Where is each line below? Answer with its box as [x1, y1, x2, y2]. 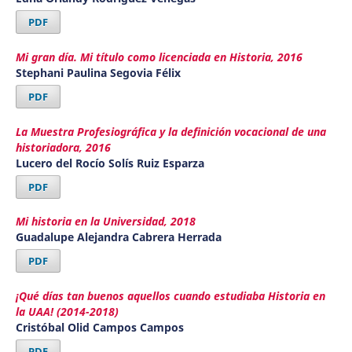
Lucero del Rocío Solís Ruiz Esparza [15, 155, 204, 170]
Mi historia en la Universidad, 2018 [15, 214, 196, 229]
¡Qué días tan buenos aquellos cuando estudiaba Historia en [15, 288, 325, 304]
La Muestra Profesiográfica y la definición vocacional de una [15, 123, 326, 139]
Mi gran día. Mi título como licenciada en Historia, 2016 [15, 49, 302, 64]
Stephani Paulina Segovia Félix [15, 64, 181, 80]
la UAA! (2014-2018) [15, 304, 119, 320]
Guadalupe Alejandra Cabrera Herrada [15, 229, 222, 245]
